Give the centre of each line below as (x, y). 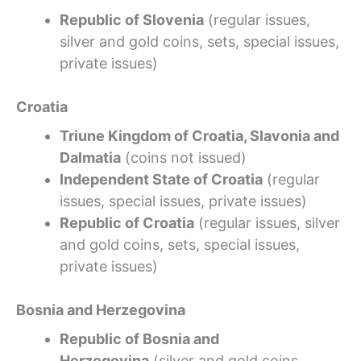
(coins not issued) (184, 157)
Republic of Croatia (127, 222)
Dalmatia (90, 157)
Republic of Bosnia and (139, 338)
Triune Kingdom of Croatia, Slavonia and (199, 135)
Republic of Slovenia (132, 19)
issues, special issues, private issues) (183, 201)
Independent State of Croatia (161, 179)
